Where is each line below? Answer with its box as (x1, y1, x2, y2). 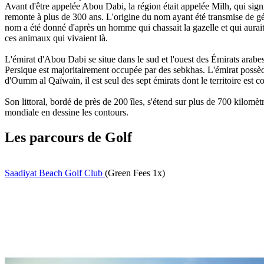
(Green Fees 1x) (105, 168, 165, 179)
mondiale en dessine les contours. (5, 107, 128, 118)
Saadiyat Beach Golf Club (5, 168, 105, 179)
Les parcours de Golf (5, 130, 132, 146)
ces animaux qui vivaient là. (5, 33, 108, 44)
